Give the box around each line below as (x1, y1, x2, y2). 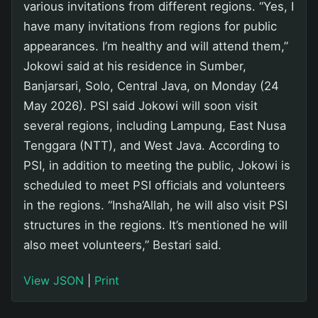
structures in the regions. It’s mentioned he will (23, 218, 287, 233)
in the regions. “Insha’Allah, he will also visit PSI (23, 198, 287, 213)
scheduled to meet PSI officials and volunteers (23, 178, 285, 193)
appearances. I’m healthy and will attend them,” (23, 39, 288, 54)
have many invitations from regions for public (23, 19, 277, 34)
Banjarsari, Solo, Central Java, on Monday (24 (23, 79, 279, 94)
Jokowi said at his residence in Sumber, (23, 59, 246, 74)
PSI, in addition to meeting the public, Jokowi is (23, 158, 290, 173)
